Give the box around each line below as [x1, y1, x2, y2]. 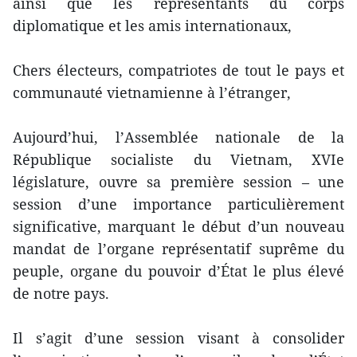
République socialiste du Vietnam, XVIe [13, 150, 344, 170]
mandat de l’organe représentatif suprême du [13, 239, 344, 259]
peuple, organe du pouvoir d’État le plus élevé [13, 261, 344, 281]
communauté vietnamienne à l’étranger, [13, 83, 291, 103]
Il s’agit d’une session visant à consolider [13, 328, 344, 348]
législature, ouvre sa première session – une [13, 172, 344, 192]
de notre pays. [13, 284, 109, 304]
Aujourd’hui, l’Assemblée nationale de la [13, 127, 344, 147]
